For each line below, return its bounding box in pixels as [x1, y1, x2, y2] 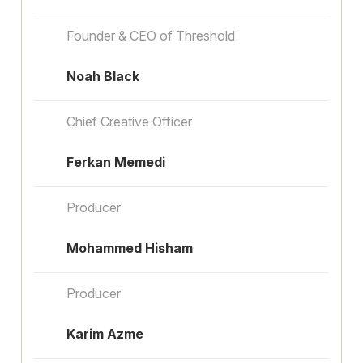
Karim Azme [66, 325, 144, 342]
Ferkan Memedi [66, 153, 166, 170]
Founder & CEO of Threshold [66, 27, 236, 44]
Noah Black [66, 67, 140, 84]
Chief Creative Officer [66, 113, 193, 130]
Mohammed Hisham [66, 239, 194, 256]
